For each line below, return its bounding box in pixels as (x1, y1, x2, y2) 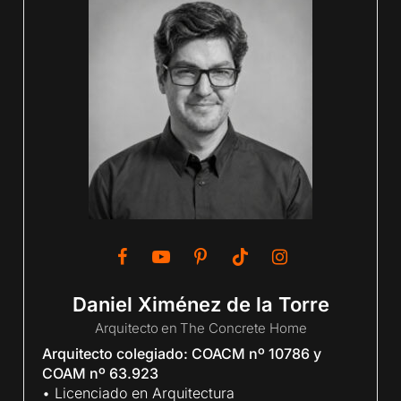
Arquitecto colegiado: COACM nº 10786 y (42, 344, 322, 363)
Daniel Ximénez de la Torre (72, 292, 329, 316)
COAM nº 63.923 (42, 363, 159, 382)
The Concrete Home (179, 319, 307, 337)
